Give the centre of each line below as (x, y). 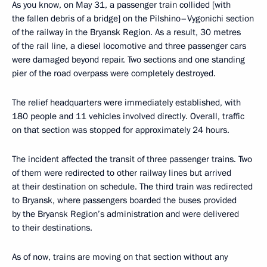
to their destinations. (52, 228)
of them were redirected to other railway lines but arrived (122, 173)
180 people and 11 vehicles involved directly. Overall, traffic (128, 116)
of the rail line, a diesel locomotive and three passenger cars (129, 46)
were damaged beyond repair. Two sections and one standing (128, 60)
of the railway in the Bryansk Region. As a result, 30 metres (126, 32)
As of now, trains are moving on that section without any (120, 257)
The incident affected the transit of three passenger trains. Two (132, 159)
